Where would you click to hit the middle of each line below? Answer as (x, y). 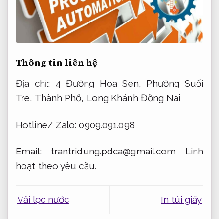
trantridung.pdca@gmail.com (113, 151)
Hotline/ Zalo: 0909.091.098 (75, 124)
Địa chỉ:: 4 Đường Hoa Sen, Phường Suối (109, 83)
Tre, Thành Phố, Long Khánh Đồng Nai (98, 98)
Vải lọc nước (43, 200)
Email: (33, 151)
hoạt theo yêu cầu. (56, 166)
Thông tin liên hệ (56, 62)
